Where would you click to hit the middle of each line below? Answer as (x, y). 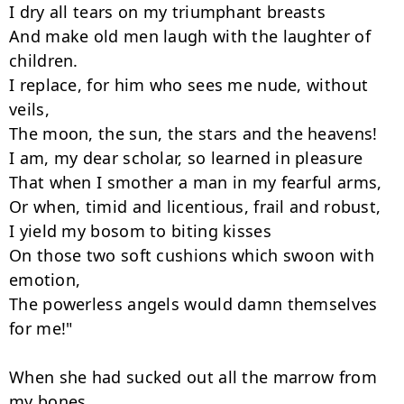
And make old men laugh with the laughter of (190, 36)
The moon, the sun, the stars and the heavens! (193, 133)
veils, (29, 109)
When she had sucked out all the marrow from (193, 377)
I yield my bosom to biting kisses (140, 231)
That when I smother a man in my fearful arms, (196, 182)
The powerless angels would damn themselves (193, 304)
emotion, (45, 280)
